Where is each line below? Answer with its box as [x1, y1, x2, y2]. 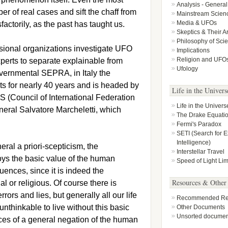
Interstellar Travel [176, 148, 224, 155]
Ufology [176, 65, 198, 72]
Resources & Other [172, 178, 226, 187]
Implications [176, 47, 210, 54]
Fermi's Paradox [176, 121, 221, 128]
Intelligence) [176, 139, 211, 146]
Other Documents [176, 204, 225, 211]
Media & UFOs [176, 19, 217, 26]
